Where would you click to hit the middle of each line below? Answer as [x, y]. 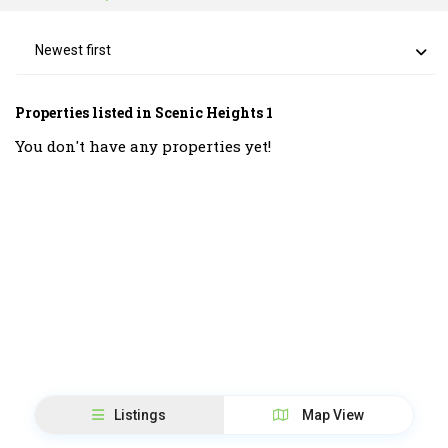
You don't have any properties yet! [143, 146]
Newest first [73, 50]
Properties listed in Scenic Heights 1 [144, 113]
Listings [140, 415]
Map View [332, 415]
